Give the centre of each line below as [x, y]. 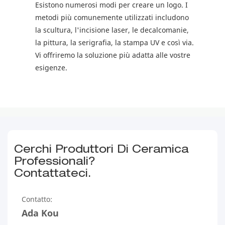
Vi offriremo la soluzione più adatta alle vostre [113, 55]
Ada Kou [40, 213]
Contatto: [37, 199]
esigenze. [51, 68]
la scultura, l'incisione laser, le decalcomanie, [112, 30]
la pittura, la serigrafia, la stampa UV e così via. [115, 43]
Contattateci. [53, 174]
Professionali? [55, 162]
